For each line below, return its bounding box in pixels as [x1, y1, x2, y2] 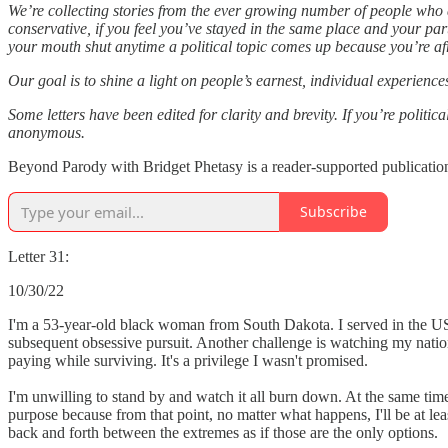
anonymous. [8, 123, 85, 141]
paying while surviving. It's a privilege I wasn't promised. [8, 351, 368, 369]
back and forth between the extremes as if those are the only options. [8, 423, 438, 441]
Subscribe [300, 202, 367, 222]
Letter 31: [8, 247, 69, 265]
